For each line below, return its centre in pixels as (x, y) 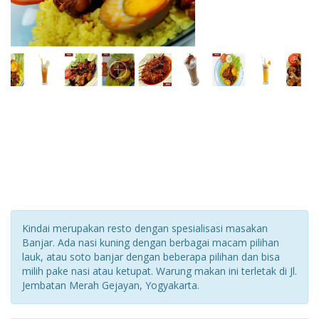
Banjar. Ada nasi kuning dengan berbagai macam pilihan (151, 242)
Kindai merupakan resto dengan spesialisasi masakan (145, 228)
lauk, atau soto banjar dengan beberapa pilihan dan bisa (151, 256)
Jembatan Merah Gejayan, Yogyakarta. (111, 285)
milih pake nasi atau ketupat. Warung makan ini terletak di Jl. (159, 271)
